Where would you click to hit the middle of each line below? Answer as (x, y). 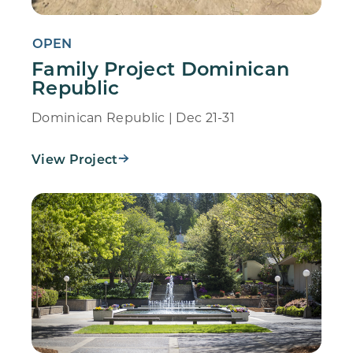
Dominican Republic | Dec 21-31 (133, 117)
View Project (75, 158)
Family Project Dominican (161, 67)
